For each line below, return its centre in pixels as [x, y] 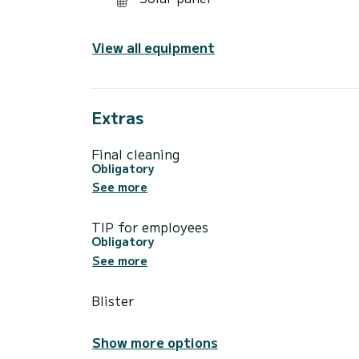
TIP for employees [150, 227]
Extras [117, 117]
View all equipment [153, 47]
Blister [113, 301]
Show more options [155, 343]
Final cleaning [135, 153]
